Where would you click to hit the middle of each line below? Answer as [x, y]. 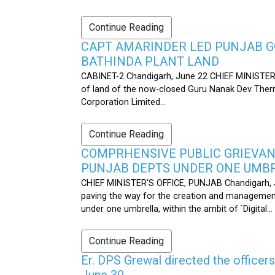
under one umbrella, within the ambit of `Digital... [177, 209]
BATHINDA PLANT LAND [150, 61]
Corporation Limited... [123, 102]
